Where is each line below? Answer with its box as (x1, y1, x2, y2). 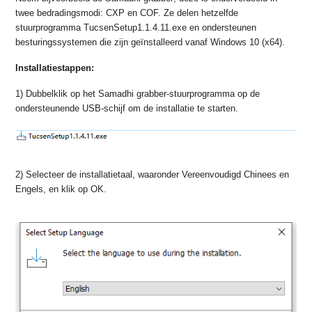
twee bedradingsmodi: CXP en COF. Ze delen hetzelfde (15, 8, 239, 18)
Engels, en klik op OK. (15, 184, 107, 194)
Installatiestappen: (15, 63, 95, 73)
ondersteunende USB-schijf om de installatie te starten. (15, 103, 239, 114)
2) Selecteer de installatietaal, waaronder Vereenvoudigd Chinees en (15, 169, 290, 180)
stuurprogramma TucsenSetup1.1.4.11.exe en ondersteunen (15, 22, 257, 33)
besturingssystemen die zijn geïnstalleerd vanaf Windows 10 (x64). (15, 37, 286, 47)
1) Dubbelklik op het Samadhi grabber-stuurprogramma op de (15, 88, 260, 99)
